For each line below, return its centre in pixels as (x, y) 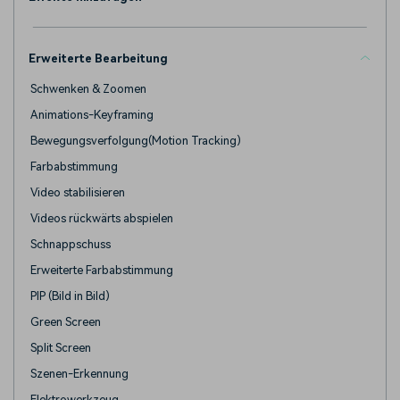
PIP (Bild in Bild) (70, 296)
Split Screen (61, 348)
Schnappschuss (71, 245)
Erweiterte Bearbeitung (98, 59)
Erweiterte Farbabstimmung (102, 271)
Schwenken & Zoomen (88, 89)
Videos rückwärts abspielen (102, 219)
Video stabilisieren (78, 193)
